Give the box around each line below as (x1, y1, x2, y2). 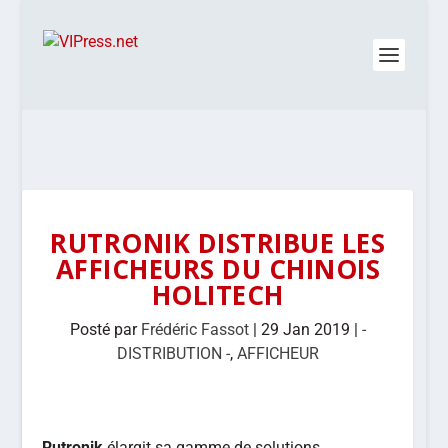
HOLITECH (151, 277, 284, 313)
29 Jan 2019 (260, 320, 350, 339)
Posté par (69, 320, 141, 339)
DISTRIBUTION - (116, 344, 230, 363)
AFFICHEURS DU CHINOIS (55, 251, 381, 287)
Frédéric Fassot (140, 320, 249, 339)
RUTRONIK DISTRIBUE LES (50, 225, 386, 261)
